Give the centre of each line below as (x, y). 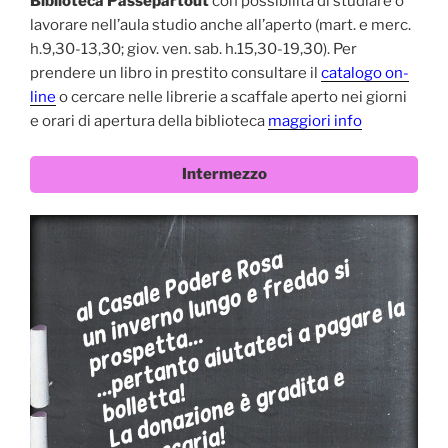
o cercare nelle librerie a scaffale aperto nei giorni (231, 97)
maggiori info (315, 121)
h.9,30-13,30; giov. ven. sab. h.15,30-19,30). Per (193, 49)
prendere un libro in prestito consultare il (175, 73)
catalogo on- (365, 73)
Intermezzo (224, 173)
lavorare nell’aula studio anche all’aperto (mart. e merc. (220, 25)
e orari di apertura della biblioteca (149, 121)
